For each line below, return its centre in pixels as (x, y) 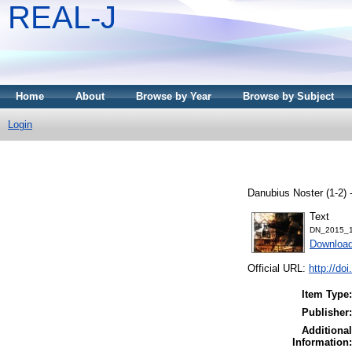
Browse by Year (174, 96)
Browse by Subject (288, 96)
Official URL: (278, 269)
